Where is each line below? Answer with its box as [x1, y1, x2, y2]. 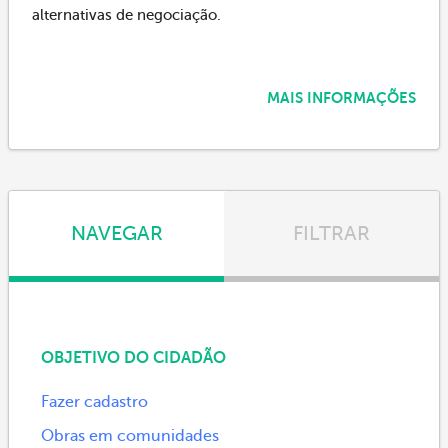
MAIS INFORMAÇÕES [267, 89, 416, 106]
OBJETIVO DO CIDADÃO [41, 348, 226, 367]
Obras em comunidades [41, 426, 219, 445]
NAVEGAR [70, 221, 163, 245]
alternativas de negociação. [32, 6, 221, 23]
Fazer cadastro [41, 392, 148, 411]
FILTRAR [293, 221, 370, 245]
